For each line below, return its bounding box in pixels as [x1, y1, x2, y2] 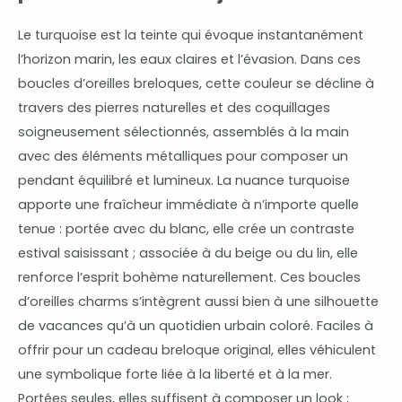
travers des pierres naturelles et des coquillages [18, 99, 330, 118]
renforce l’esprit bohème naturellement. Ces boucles [18, 268, 361, 287]
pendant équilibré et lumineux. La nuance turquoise [18, 171, 350, 190]
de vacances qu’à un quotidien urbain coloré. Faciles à [18, 317, 373, 336]
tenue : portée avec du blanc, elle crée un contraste [18, 220, 354, 239]
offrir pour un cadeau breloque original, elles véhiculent [18, 341, 376, 360]
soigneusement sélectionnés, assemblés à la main [18, 123, 349, 142]
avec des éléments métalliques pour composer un [18, 147, 348, 166]
